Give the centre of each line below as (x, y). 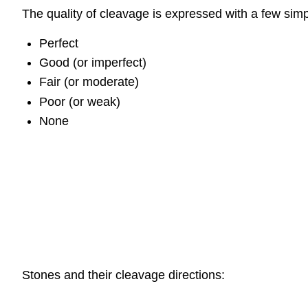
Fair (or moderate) (89, 82)
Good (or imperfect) (92, 62)
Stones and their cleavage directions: (123, 275)
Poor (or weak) (79, 101)
